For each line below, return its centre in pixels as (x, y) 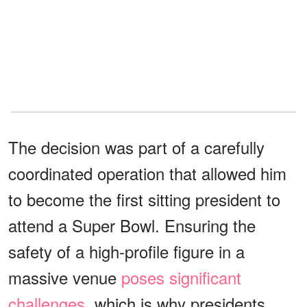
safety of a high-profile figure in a (126, 251)
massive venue (65, 277)
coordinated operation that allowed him (147, 173)
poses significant (181, 277)
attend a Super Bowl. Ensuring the (132, 225)
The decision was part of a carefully (136, 147)
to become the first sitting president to (144, 199)
